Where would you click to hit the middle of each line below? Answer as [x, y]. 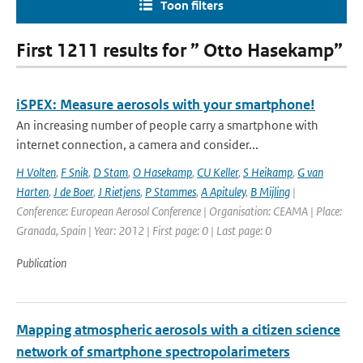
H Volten [36, 172]
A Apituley [223, 192]
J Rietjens [119, 192]
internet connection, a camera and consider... [137, 145]
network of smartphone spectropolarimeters [153, 352]
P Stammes [171, 192]
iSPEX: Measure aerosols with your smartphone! [166, 105]
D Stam [111, 172]
